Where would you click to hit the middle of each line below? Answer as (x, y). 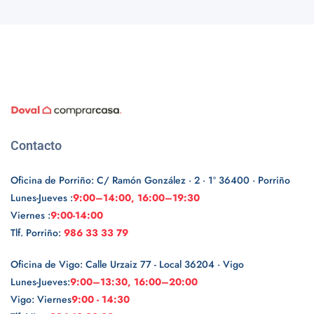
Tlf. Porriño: (37, 232)
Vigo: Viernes (41, 299)
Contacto (36, 145)
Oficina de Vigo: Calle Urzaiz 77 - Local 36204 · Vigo (127, 264)
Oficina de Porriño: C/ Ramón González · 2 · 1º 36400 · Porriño (150, 180)
